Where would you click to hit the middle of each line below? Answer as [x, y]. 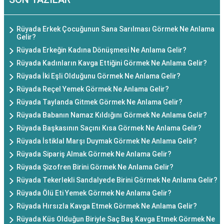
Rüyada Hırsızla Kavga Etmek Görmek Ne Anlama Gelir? [107, 206]
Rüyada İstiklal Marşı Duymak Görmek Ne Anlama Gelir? [107, 141]
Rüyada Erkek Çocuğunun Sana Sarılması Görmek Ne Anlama [115, 29]
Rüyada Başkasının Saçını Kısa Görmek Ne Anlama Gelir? [109, 128]
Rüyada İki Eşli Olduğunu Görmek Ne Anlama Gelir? [98, 76]
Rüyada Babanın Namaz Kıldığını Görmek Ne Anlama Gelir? [112, 115]
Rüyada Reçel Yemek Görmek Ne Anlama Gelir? [93, 89]
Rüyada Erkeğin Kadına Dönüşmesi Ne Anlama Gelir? [101, 50]
